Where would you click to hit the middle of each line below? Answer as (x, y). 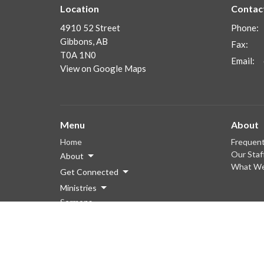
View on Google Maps (103, 69)
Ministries (78, 187)
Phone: (245, 28)
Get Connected (89, 171)
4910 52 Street (90, 28)
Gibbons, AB (84, 42)
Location (80, 8)
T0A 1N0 (78, 55)
